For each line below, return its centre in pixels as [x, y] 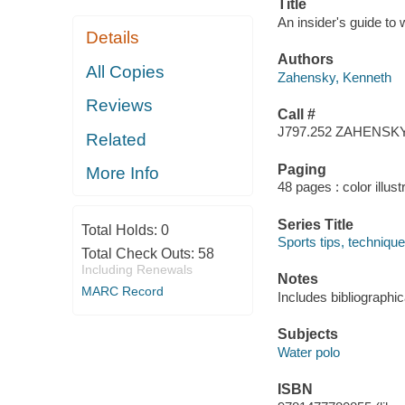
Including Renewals [137, 269]
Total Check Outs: [139, 253]
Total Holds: [121, 230]
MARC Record [122, 291]
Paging [301, 169]
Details [113, 38]
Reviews [120, 106]
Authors [305, 60]
